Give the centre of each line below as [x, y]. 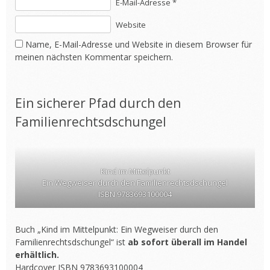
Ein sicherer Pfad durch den [98, 103]
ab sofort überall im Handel [187, 242]
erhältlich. [37, 255]
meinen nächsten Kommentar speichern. [94, 57]
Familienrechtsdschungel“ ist [71, 242]
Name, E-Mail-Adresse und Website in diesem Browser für [139, 44]
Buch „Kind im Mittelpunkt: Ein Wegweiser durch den [117, 229]
